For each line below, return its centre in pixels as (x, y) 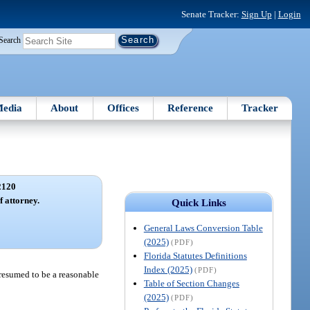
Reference (191, 108)
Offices (123, 108)
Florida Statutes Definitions (195, 255)
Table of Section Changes (191, 283)
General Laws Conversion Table (203, 228)
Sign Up (256, 14)
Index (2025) (168, 269)
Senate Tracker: (211, 14)
